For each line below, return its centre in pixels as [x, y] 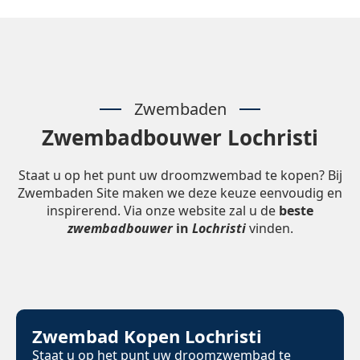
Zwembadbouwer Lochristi [180, 138]
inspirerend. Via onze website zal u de [163, 211]
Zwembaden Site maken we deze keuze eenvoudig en [180, 193]
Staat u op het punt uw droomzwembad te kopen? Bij [180, 176]
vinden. [269, 229]
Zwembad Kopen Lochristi [147, 336]
